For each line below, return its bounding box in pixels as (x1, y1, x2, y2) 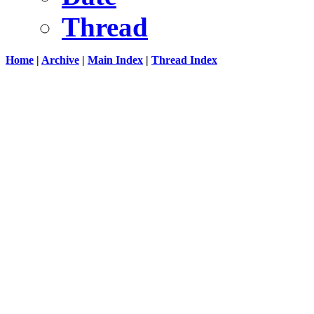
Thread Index (151, 53, 217, 66)
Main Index (88, 53, 143, 66)
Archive (41, 53, 79, 66)
